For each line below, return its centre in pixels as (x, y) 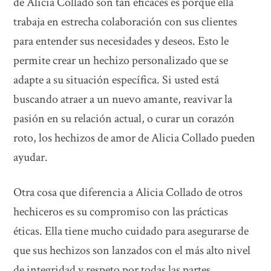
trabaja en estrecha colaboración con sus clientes (126, 21)
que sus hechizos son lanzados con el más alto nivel (132, 250)
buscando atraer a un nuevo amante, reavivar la (123, 99)
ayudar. (31, 157)
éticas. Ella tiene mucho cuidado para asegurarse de (131, 231)
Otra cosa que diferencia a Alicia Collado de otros (128, 192)
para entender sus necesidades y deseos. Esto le (121, 41)
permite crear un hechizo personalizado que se (121, 60)
